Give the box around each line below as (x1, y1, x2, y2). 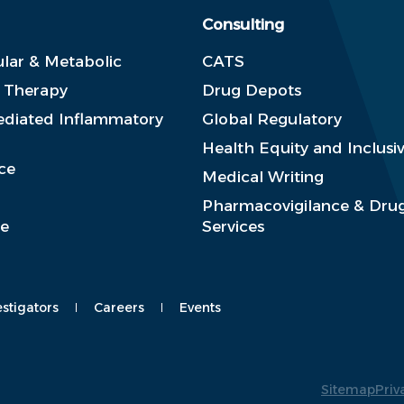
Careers (93, 298, 144, 316)
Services (202, 216, 264, 235)
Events (179, 298, 221, 316)
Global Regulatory (202, 109, 342, 128)
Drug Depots (202, 80, 301, 99)
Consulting (202, 14, 284, 33)
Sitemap (321, 381, 375, 399)
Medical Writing (202, 167, 324, 186)
